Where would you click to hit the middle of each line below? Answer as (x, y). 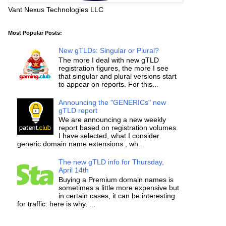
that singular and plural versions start (118, 76)
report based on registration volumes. (119, 128)
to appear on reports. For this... (109, 84)
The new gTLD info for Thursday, (111, 162)
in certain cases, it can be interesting (117, 195)
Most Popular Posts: (35, 33)
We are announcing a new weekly (112, 120)
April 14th (74, 170)
